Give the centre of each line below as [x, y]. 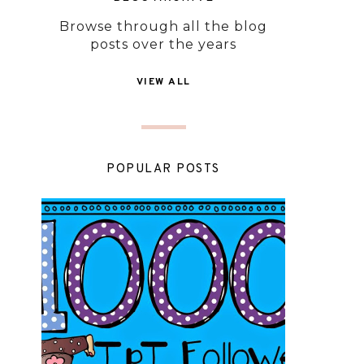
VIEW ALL [163, 82]
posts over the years [163, 44]
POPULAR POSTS [163, 169]
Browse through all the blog [163, 26]
